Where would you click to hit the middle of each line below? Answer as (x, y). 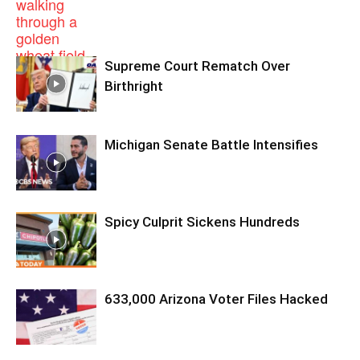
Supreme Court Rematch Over (197, 65)
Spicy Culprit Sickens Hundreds (202, 221)
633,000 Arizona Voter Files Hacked (216, 299)
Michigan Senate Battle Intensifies (211, 144)
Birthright (134, 86)
